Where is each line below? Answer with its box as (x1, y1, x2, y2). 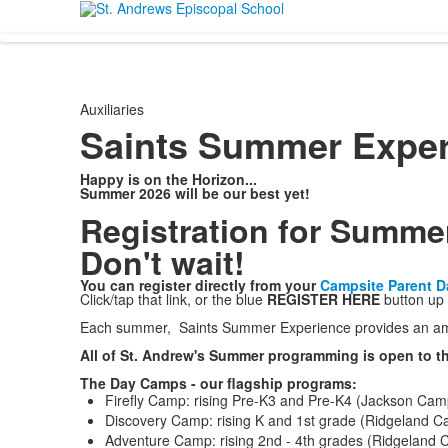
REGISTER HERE (266, 289, 380, 309)
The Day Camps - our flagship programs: (79, 373, 357, 393)
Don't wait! (79, 239, 245, 285)
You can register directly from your (79, 275, 320, 295)
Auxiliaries (79, 99, 144, 119)
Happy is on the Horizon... (79, 169, 257, 189)
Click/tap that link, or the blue (79, 289, 267, 309)
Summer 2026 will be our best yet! (79, 183, 310, 203)
